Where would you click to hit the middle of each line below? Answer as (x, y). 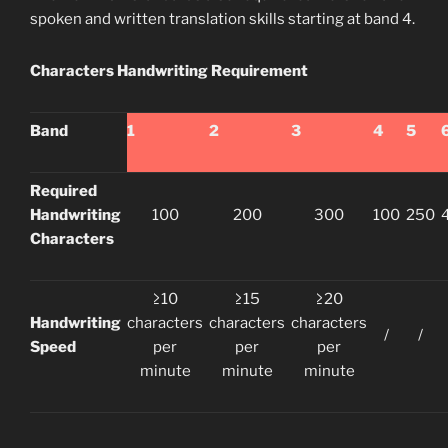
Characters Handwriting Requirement (169, 71)
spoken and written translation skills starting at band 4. (222, 18)
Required (63, 191)
